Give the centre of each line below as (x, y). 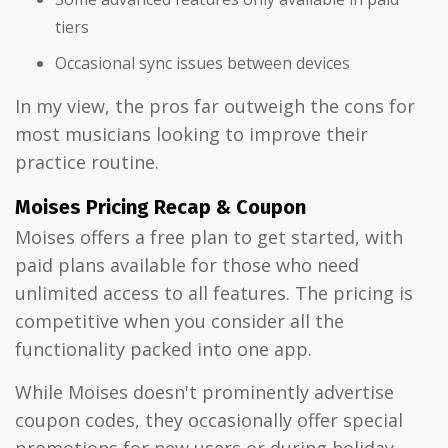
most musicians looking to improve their (191, 134)
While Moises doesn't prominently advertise (204, 392)
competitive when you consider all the (179, 321)
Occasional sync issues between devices (202, 63)
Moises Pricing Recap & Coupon (160, 207)
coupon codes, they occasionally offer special (209, 420)
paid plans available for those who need (187, 265)
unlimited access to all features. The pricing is (214, 293)
